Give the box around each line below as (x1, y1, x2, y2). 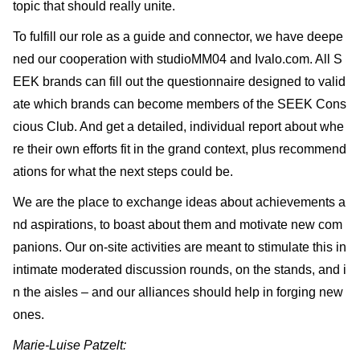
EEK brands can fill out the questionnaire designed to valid (13, 74, 346, 88)
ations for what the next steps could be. (13, 164, 233, 178)
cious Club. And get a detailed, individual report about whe (13, 119, 344, 133)
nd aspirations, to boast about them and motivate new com (13, 217, 342, 231)
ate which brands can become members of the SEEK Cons (13, 96, 346, 111)
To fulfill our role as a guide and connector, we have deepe (13, 29, 343, 43)
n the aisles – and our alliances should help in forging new (13, 284, 343, 299)
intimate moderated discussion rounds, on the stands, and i (13, 262, 346, 276)
